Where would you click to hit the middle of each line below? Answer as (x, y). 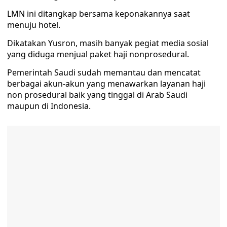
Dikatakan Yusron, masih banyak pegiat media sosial (108, 43)
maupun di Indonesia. (49, 106)
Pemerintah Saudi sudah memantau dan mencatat (104, 72)
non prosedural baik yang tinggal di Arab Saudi (97, 95)
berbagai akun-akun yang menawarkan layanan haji (106, 84)
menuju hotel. (34, 25)
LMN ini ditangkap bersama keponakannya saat (99, 14)
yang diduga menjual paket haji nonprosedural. (98, 54)
